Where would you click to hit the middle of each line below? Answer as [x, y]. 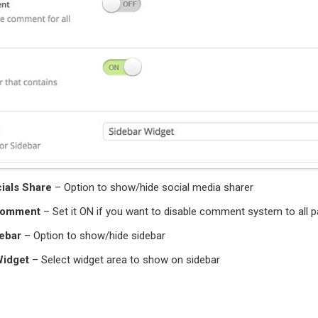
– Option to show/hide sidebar [93, 236]
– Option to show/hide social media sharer [153, 188]
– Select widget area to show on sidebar [125, 260]
